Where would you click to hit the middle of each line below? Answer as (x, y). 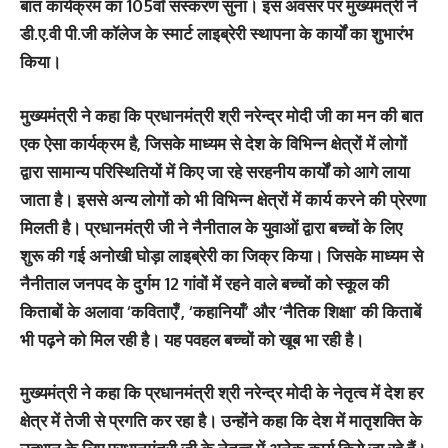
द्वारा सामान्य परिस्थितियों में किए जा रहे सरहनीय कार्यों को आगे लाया (215, 171)
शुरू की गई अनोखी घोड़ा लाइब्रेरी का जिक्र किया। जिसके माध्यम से (221, 255)
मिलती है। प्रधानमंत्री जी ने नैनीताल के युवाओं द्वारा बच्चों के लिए (211, 227)
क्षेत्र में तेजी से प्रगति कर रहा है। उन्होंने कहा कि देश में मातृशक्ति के (221, 420)
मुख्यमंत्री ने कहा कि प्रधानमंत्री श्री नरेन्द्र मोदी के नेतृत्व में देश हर (221, 392)
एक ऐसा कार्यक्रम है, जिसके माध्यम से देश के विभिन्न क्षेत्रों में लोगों (213, 143)
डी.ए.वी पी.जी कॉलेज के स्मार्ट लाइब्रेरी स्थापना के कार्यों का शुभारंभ (216, 33)
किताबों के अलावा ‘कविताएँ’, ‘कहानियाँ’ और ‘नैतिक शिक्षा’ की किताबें (220, 311)
